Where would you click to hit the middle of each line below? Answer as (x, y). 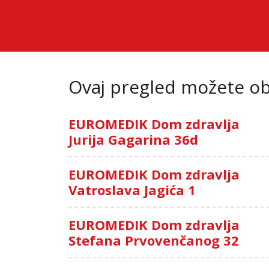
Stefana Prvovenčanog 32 (154, 240)
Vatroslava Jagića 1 (132, 189)
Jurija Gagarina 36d (133, 139)
